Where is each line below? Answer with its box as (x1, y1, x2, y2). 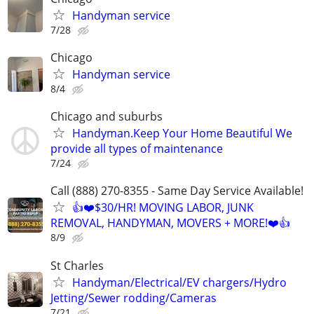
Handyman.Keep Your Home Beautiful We (72, 125, 292, 142)
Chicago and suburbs (50, 109, 163, 125)
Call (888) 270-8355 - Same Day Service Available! (50, 183, 303, 199)
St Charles (50, 257, 104, 273)
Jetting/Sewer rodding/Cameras (50, 289, 217, 306)
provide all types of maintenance (50, 141, 223, 157)
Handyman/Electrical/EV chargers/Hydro (72, 274, 287, 290)
